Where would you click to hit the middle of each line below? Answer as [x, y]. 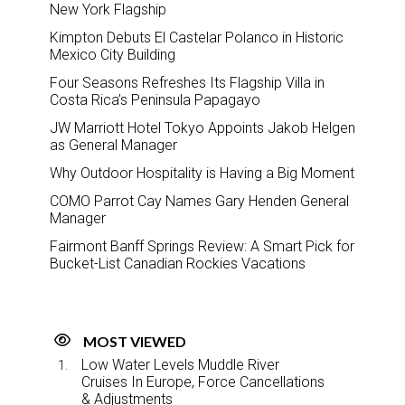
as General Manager [113, 146]
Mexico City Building [113, 55]
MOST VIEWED [135, 342]
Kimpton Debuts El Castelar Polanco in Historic [197, 38]
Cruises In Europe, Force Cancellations [203, 382]
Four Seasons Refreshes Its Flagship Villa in [187, 83]
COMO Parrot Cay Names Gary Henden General [199, 202]
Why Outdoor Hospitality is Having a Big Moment [202, 174]
